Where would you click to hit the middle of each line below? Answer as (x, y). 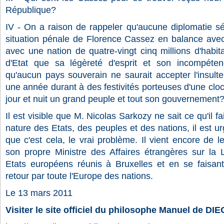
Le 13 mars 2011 (39, 193)
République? (31, 10)
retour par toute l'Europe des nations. (79, 176)
